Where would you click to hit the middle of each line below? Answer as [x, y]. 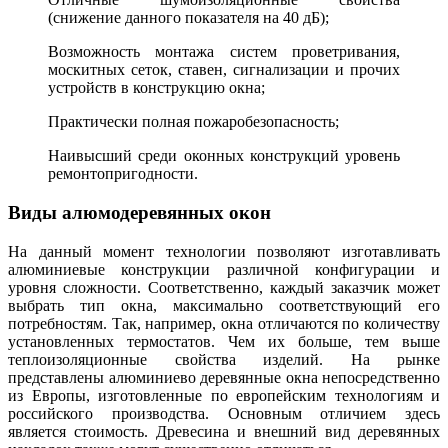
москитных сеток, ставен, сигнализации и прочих [224, 70]
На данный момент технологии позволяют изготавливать [224, 251]
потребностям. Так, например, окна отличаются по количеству [224, 323]
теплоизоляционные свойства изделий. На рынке [224, 359]
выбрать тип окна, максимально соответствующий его [224, 305]
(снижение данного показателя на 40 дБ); [188, 18]
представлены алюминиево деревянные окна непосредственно [224, 377]
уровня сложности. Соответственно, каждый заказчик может [224, 287]
